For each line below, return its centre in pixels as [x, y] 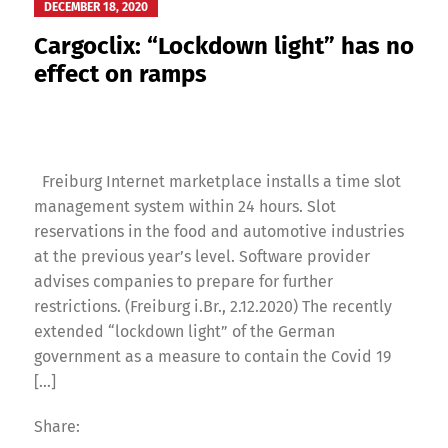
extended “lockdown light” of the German [184, 331]
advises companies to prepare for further [183, 281]
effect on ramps [120, 73]
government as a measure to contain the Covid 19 [212, 356]
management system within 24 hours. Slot [184, 206]
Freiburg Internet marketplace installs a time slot [217, 181]
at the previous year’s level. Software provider [201, 256]
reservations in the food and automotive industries [218, 231]
